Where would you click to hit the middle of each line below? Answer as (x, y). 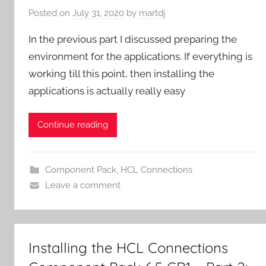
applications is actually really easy (107, 91)
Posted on (50, 13)
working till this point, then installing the (121, 74)
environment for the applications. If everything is (140, 57)
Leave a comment (83, 185)
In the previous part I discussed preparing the (133, 39)
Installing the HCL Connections (128, 247)
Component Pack (80, 170)
